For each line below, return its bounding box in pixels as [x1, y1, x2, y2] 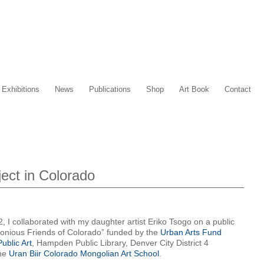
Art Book [179, 85, 209, 94]
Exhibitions [2, 85, 39, 94]
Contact [225, 85, 251, 94]
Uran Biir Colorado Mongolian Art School [9, 249, 159, 258]
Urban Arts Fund [160, 227, 222, 237]
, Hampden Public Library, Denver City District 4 [32, 238, 209, 247]
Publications [89, 85, 131, 94]
